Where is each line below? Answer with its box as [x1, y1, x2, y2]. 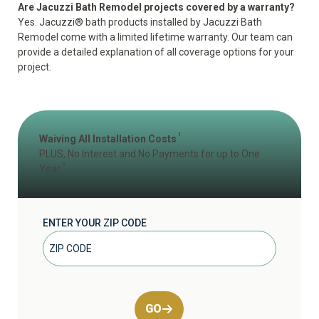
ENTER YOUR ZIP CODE [43, 217, 147, 229]
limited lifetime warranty [117, 31, 227, 43]
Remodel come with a [18, 31, 117, 43]
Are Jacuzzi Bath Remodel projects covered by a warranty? [18, 1, 295, 13]
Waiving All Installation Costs [39, 133, 177, 145]
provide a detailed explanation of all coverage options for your [18, 46, 294, 58]
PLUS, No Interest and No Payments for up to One [39, 148, 260, 159]
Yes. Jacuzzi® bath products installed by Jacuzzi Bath [18, 16, 262, 28]
